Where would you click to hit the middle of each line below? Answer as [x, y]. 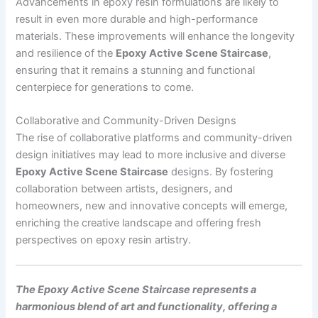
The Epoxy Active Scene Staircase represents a [136, 290]
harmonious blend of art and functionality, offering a [147, 307]
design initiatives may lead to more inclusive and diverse [151, 155]
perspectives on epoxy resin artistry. [104, 240]
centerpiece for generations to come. [105, 87]
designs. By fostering [221, 172]
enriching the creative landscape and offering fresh [139, 223]
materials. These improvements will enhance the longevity [155, 36]
